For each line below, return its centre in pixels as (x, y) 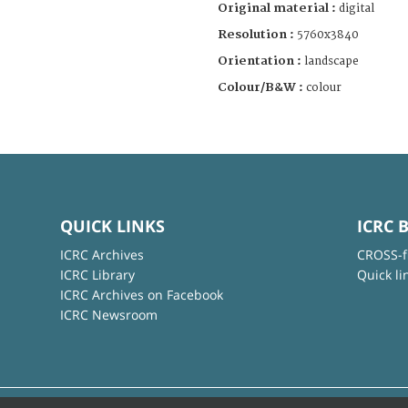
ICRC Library (97, 274)
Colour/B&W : (262, 87)
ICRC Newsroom (108, 314)
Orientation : (261, 61)
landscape (331, 61)
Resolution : (256, 34)
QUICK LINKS (112, 225)
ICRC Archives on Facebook (141, 294)
